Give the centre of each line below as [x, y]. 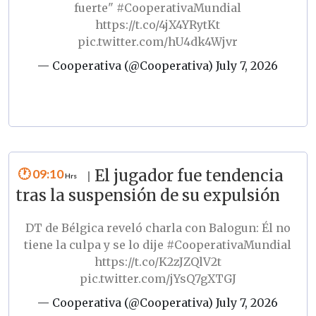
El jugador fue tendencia [189, 176]
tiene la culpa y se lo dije [96, 245]
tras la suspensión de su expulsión [147, 196]
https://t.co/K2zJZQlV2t [158, 262]
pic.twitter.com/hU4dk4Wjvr [158, 41]
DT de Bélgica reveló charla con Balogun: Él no [158, 228]
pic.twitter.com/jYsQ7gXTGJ [158, 279]
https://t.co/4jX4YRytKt [158, 24]
